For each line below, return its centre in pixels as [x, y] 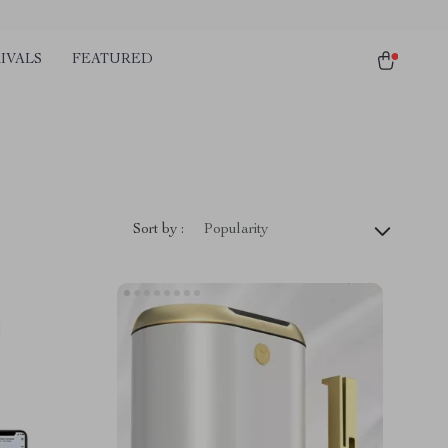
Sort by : [158, 229]
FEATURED [112, 60]
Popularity [236, 230]
